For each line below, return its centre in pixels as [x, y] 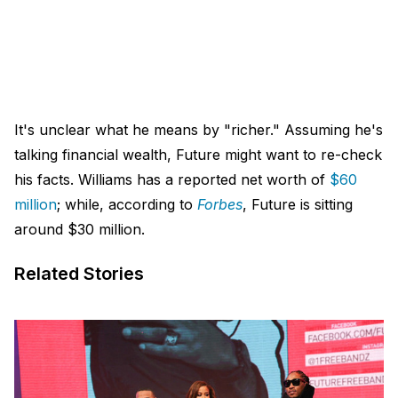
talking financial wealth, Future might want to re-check [198, 155]
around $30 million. [80, 230]
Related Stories [79, 274]
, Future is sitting [298, 205]
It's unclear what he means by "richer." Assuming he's [199, 130]
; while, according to [127, 205]
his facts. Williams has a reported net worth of [172, 180]
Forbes [220, 205]
